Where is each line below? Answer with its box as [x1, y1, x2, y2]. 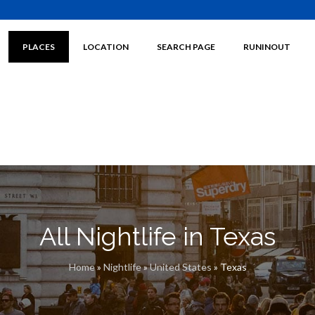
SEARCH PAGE [156, 41, 215, 52]
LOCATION [82, 41, 129, 52]
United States [149, 261, 212, 273]
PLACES [22, 41, 55, 52]
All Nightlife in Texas [39, 221, 276, 251]
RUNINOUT [243, 41, 290, 52]
